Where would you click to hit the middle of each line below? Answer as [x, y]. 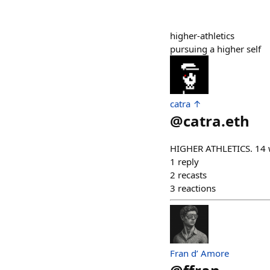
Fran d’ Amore [199, 253]
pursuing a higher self [215, 49]
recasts [192, 175]
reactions [197, 188]
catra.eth [216, 121]
